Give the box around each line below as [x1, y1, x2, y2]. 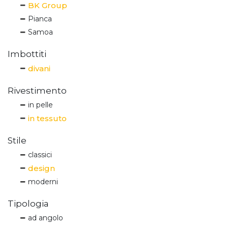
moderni [28, 177, 58, 186]
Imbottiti [8, 48, 46, 59]
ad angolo [28, 213, 63, 222]
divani [28, 63, 50, 73]
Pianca [28, 14, 52, 23]
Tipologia [8, 198, 49, 209]
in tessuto [28, 113, 67, 123]
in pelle [28, 100, 53, 109]
